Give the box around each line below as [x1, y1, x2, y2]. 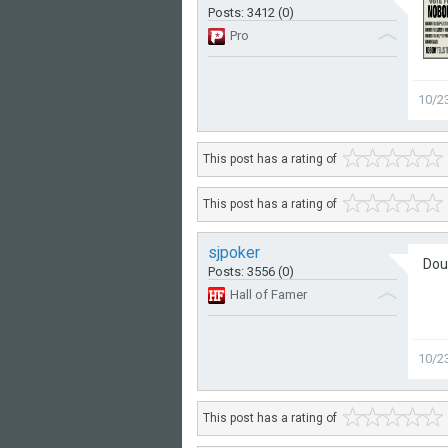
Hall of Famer [230, 287, 307, 302]
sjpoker [208, 243, 260, 262]
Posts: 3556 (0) [208, 264, 294, 279]
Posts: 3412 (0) [208, 5, 294, 20]
